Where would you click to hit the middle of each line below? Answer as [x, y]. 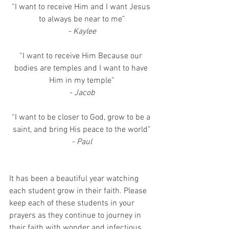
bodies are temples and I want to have [82, 68]
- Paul [82, 142]
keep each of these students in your [73, 203]
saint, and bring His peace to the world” [82, 130]
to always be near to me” [82, 19]
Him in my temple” [82, 81]
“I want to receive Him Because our [82, 56]
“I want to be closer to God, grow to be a [82, 118]
